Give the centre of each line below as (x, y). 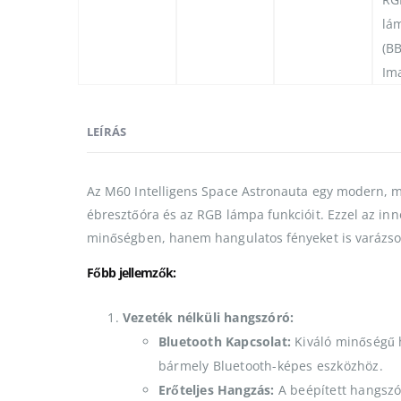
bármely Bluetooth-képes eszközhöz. (271, 365)
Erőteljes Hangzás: (217, 389)
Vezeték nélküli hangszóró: (209, 317)
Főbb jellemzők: (132, 272)
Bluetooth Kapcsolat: (225, 341)
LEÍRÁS (107, 131)
